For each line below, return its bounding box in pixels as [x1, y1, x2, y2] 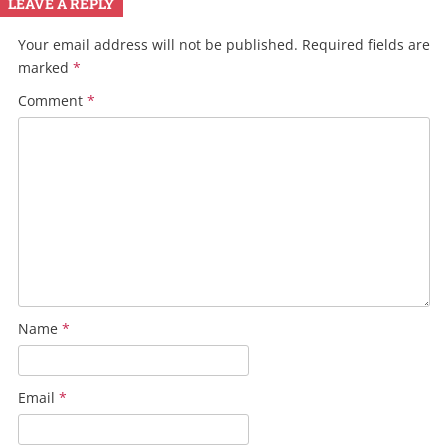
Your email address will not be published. [18, 35, 298, 54]
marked [18, 58, 73, 77]
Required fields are [302, 35, 430, 54]
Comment [18, 91, 87, 110]
